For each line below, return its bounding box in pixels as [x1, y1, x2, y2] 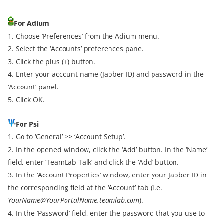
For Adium [14, 19, 49, 28]
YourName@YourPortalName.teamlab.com [8, 196, 139, 205]
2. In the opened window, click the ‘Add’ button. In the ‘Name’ [8, 145, 207, 154]
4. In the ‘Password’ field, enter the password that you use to [8, 208, 205, 218]
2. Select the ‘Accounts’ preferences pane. [8, 44, 144, 53]
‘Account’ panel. [8, 82, 59, 91]
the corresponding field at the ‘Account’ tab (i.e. [8, 183, 162, 192]
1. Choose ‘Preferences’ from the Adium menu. [8, 31, 159, 41]
